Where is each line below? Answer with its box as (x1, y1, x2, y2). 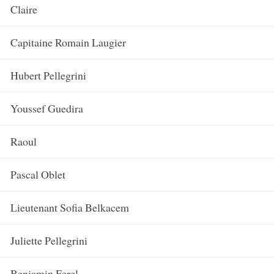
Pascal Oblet (7, 166, 65, 182)
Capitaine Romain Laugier (7, 34, 126, 50)
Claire (7, 1, 37, 17)
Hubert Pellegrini (7, 67, 86, 83)
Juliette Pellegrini (7, 232, 87, 248)
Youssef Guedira (7, 100, 83, 116)
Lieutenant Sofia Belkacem (7, 199, 129, 215)
